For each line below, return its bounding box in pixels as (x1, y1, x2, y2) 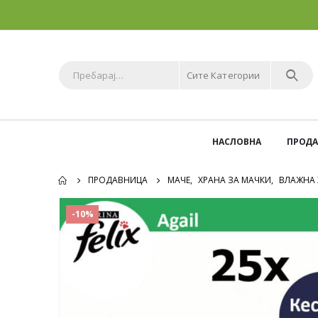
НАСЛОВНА (212, 136, 261, 148)
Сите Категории (187, 68, 260, 82)
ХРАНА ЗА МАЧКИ (198, 174, 271, 187)
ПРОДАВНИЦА (88, 174, 148, 187)
